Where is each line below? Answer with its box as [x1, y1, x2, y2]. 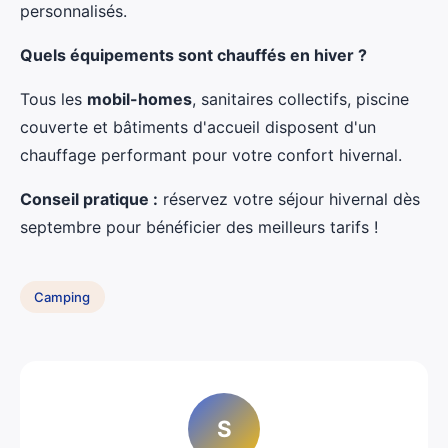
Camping [34, 288, 91, 305]
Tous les [20, 89, 87, 110]
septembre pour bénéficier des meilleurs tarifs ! [20, 217, 378, 238]
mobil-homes [87, 89, 192, 110]
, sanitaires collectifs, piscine [192, 89, 409, 110]
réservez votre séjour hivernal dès [158, 189, 420, 210]
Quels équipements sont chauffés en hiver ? [20, 45, 367, 66]
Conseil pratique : [20, 189, 158, 210]
